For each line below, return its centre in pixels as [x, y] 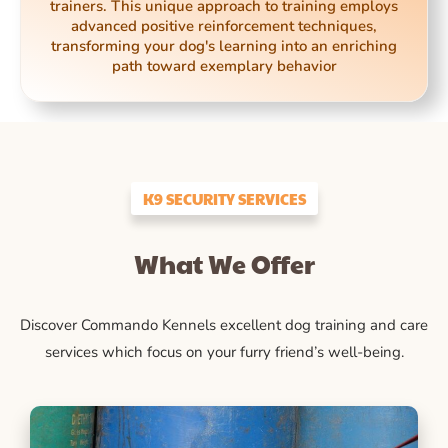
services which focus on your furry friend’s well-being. [224, 352]
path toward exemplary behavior [224, 66]
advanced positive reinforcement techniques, [224, 26]
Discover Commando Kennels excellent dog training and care [224, 325]
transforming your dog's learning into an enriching [224, 46]
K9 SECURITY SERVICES [224, 199]
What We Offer [224, 264]
